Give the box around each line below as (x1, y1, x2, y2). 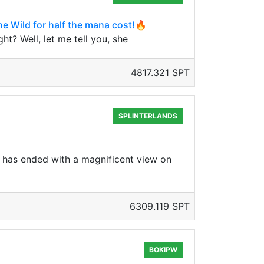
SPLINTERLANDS (118, 111, 178, 120)
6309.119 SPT (130, 200, 190, 212)
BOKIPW (149, 245, 178, 254)
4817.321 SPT (131, 67, 190, 78)
